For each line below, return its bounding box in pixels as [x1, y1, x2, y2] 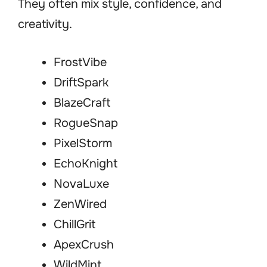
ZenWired [54, 197, 107, 212]
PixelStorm [54, 136, 112, 151]
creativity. [18, 17, 72, 32]
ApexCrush [54, 237, 114, 253]
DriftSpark [54, 75, 108, 91]
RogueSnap [54, 116, 118, 131]
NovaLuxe [54, 176, 109, 192]
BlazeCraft [54, 95, 110, 111]
